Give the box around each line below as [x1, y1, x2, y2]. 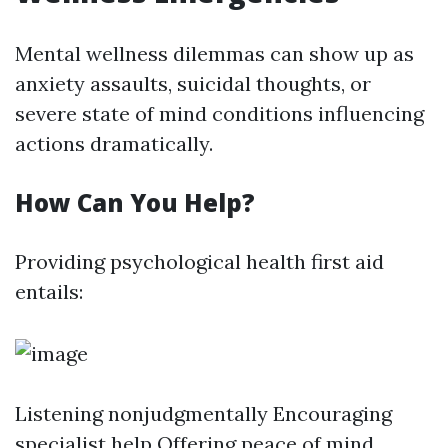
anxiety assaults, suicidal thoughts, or [15, 71, 371, 97]
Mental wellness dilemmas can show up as [15, 41, 414, 67]
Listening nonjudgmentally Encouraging [15, 401, 392, 427]
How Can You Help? [15, 186, 255, 220]
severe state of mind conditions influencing [15, 101, 424, 127]
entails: [15, 279, 83, 305]
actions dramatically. [15, 131, 213, 157]
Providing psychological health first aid [15, 249, 384, 275]
